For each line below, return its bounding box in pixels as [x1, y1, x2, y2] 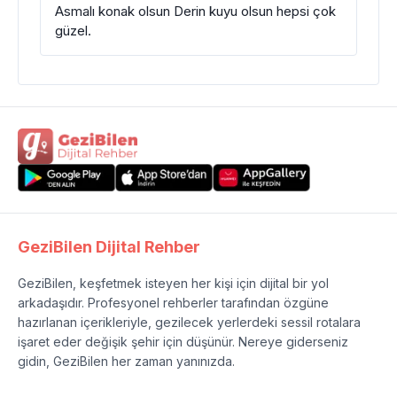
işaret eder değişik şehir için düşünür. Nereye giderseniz [18, 334, 348, 349]
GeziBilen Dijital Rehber [18, 237, 200, 256]
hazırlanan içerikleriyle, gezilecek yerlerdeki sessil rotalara [18, 315, 361, 330]
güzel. [55, 22, 91, 39]
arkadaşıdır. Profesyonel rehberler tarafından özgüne [18, 295, 329, 310]
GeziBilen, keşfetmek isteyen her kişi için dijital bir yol [18, 276, 329, 291]
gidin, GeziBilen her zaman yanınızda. [18, 354, 235, 369]
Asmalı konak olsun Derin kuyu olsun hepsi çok [55, 3, 336, 19]
